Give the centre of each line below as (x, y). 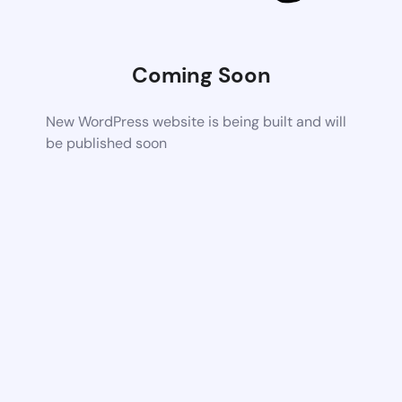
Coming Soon (201, 74)
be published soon (107, 143)
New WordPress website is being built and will (197, 121)
